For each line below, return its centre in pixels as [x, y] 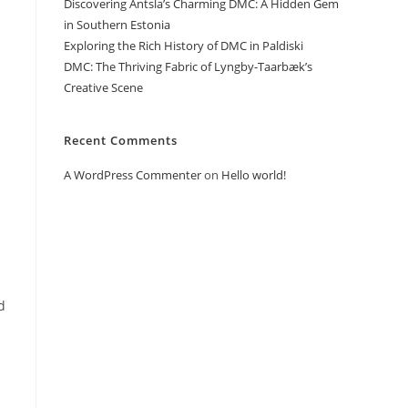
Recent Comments [121, 140]
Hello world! [254, 175]
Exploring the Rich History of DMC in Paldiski [184, 46]
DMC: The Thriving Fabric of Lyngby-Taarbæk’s [188, 66]
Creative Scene [103, 87]
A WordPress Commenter [133, 175]
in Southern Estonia [117, 25]
